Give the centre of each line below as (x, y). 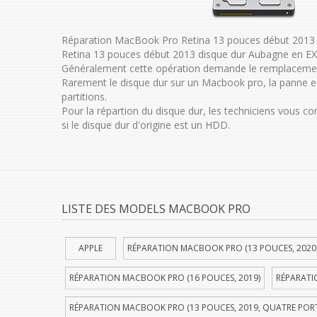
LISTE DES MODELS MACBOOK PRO (156, 209)
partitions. (84, 97)
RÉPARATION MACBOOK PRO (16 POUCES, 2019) (165, 278)
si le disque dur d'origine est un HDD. (146, 125)
